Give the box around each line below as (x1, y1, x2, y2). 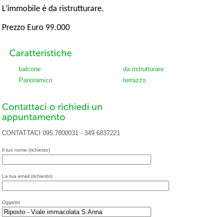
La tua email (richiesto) (2, 173, 52, 179)
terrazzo (123, 76, 146, 84)
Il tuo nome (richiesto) (2, 147, 50, 153)
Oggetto (2, 199, 20, 205)
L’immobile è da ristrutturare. (2, 4, 104, 14)
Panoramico (19, 76, 52, 84)
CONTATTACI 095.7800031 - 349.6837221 (2, 129, 120, 137)
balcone (19, 65, 41, 73)
